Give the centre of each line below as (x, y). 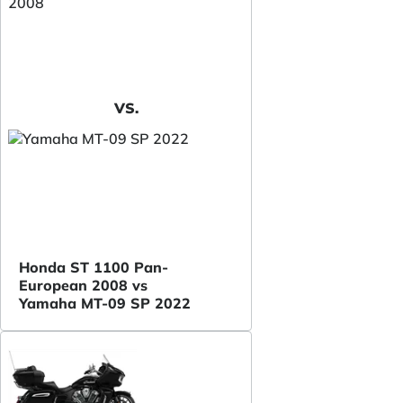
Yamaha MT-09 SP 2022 (105, 303)
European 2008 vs (83, 285)
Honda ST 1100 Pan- (94, 267)
